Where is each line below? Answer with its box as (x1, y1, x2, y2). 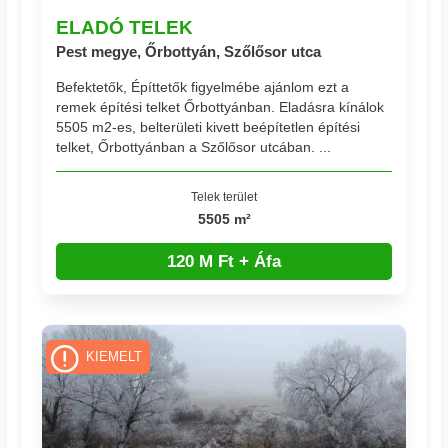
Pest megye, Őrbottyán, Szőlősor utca (56, 43, 322, 61)
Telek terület (191, 189, 257, 203)
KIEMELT (85, 349, 142, 364)
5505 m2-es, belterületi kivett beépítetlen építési (56, 118, 361, 135)
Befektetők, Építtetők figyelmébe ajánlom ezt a (56, 78, 350, 95)
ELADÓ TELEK (56, 16, 194, 39)
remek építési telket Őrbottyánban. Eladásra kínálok (56, 98, 385, 115)
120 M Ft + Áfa (167, 251, 281, 271)
